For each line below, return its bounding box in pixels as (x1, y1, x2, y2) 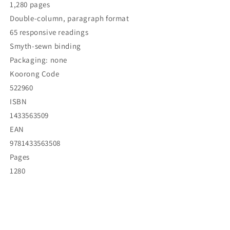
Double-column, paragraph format (10, 13, 129, 24)
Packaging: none (10, 55, 67, 65)
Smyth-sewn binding (10, 41, 81, 51)
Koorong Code (10, 69, 60, 79)
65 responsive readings (10, 27, 89, 37)
